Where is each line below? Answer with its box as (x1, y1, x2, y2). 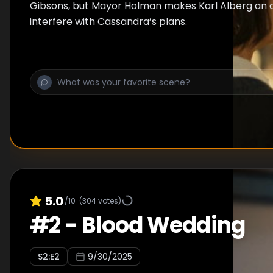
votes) (96, 195, 121, 206)
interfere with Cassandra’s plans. (30, 15, 187, 29)
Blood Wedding (81, 210, 245, 241)
